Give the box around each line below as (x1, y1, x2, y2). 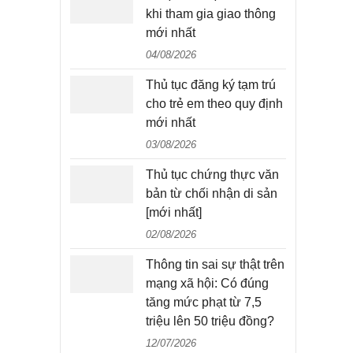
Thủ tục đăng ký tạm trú (146, 78, 276, 91)
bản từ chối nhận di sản (146, 187, 277, 200)
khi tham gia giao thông (146, 7, 276, 20)
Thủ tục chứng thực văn (146, 168, 279, 181)
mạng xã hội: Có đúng (146, 277, 269, 290)
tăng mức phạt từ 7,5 (146, 295, 262, 309)
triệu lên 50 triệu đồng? (146, 314, 274, 328)
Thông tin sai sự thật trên (146, 258, 284, 271)
